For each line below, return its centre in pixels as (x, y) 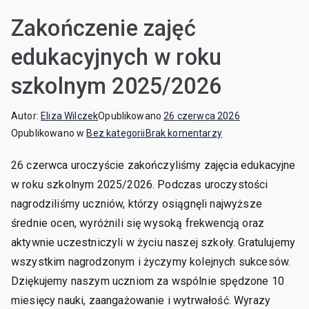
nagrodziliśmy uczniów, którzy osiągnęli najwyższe (137, 204)
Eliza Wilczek (70, 116)
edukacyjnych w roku (117, 57)
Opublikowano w (49, 133)
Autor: (26, 116)
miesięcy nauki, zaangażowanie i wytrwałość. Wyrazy (141, 300)
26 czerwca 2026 (202, 116)
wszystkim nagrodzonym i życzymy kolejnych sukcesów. (151, 262)
